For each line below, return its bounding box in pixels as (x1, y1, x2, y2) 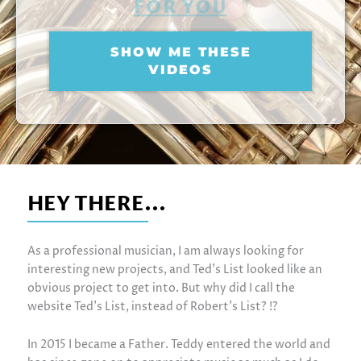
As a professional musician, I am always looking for (27, 243, 304, 259)
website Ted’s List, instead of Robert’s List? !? (27, 298, 278, 314)
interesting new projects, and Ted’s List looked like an (27, 261, 322, 277)
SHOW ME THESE (110, 44, 251, 60)
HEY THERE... (27, 190, 166, 218)
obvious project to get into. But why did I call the (27, 280, 295, 296)
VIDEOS (148, 61, 213, 77)
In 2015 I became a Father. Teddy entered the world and (27, 337, 330, 353)
